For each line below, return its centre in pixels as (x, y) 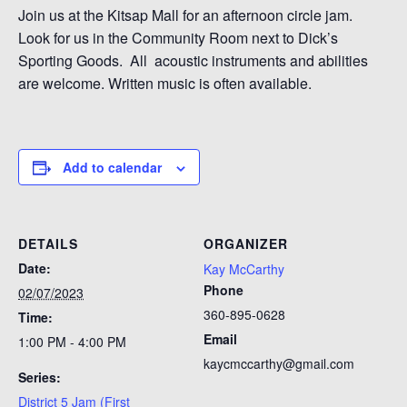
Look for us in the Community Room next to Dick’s (178, 38)
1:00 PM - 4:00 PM (72, 342)
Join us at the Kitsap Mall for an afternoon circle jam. (187, 15)
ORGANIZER (246, 243)
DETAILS (48, 243)
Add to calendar (112, 167)
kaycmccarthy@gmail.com (279, 363)
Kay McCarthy (244, 269)
